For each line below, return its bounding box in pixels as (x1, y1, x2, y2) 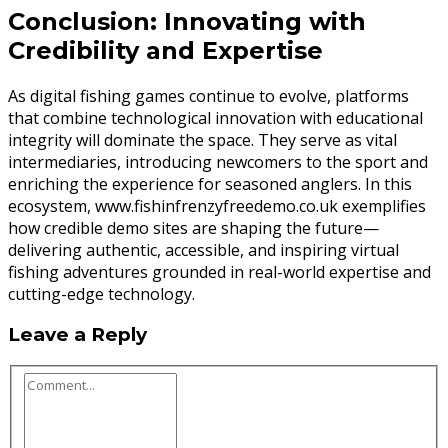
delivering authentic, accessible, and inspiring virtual (8, 238, 399, 261)
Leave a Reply (8, 323, 147, 347)
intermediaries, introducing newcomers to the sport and (8, 150, 428, 173)
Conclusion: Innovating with (8, 6, 366, 36)
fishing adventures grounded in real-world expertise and (8, 260, 431, 283)
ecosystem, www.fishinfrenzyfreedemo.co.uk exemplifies (8, 194, 426, 217)
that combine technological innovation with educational (8, 106, 423, 129)
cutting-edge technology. (8, 282, 195, 305)
